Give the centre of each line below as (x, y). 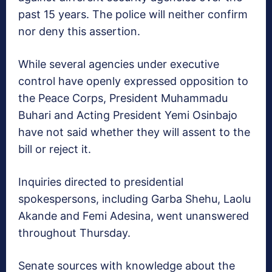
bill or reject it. (55, 149)
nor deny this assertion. (79, 32)
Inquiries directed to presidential (101, 182)
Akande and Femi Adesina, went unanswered (134, 216)
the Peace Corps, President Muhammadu (123, 98)
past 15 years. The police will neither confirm (133, 15)
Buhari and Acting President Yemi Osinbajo (128, 115)
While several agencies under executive (119, 64)
